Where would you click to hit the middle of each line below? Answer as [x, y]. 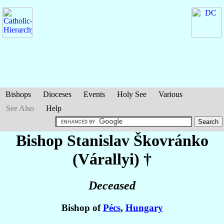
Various [170, 94]
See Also [20, 108]
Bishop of [82, 208]
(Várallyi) [106, 159]
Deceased [112, 186]
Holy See [132, 94]
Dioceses [57, 94]
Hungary [144, 208]
